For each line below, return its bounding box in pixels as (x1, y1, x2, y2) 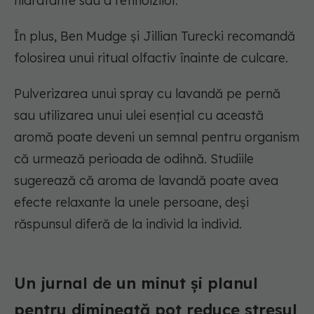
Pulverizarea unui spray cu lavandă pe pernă (14, 86, 280, 102)
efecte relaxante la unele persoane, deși (14, 194, 249, 211)
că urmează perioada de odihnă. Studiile (14, 151, 254, 168)
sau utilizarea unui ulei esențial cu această (14, 107, 264, 124)
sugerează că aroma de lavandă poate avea (14, 172, 278, 189)
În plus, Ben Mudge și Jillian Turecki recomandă (14, 28, 295, 45)
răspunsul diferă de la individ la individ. (14, 216, 242, 233)
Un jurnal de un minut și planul (14, 273, 258, 294)
